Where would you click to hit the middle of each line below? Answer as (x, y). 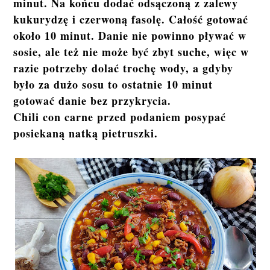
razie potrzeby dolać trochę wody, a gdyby (124, 68)
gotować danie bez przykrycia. (93, 101)
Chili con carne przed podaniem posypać (120, 117)
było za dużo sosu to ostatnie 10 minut (113, 85)
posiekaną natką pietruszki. (86, 133)
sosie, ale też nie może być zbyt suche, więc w (131, 52)
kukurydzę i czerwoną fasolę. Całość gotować (131, 20)
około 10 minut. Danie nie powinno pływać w (130, 36)
